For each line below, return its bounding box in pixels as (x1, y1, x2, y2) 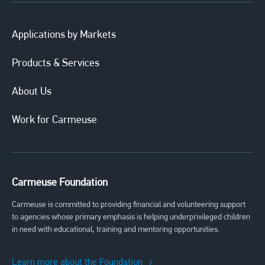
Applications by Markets (12, 30, 116, 41)
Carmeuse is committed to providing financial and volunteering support (12, 201, 245, 210)
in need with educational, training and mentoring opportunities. (12, 225, 219, 235)
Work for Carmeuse (12, 115, 97, 127)
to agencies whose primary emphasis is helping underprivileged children (12, 213, 250, 222)
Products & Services (12, 58, 99, 70)
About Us (12, 86, 51, 98)
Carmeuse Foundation (12, 177, 108, 189)
